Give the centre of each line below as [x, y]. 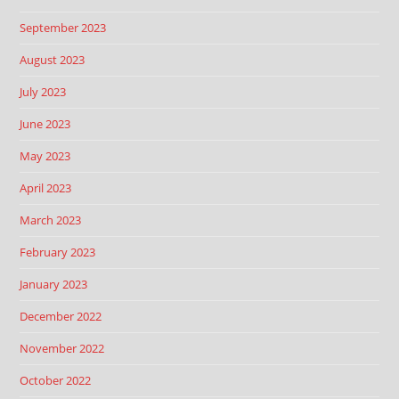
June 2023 [45, 124]
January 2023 [54, 284]
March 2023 [51, 220]
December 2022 [61, 316]
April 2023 [46, 188]
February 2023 [58, 252]
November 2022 [62, 348]
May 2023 [45, 156]
